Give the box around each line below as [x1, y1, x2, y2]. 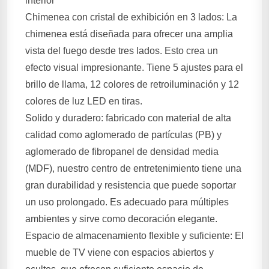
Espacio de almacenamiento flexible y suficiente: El [25, 231, 244, 241]
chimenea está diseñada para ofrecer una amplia [25, 29, 233, 39]
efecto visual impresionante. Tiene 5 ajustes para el [25, 62, 243, 73]
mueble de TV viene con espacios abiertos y [25, 247, 214, 258]
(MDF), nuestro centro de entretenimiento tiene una [25, 163, 241, 174]
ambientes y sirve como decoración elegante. [25, 214, 217, 224]
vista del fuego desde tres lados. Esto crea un [25, 46, 218, 56]
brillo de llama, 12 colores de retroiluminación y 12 [25, 79, 239, 89]
